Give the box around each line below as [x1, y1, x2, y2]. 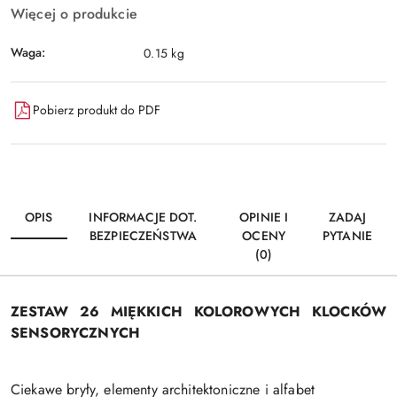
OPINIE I [239, 207, 289, 226]
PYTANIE [323, 226, 372, 245]
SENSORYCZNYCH [11, 322, 141, 343]
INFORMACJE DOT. [89, 207, 198, 226]
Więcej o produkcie [11, 3, 137, 24]
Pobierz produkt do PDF [33, 101, 160, 120]
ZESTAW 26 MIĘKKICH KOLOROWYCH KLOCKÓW [11, 300, 386, 322]
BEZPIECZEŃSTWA [89, 226, 197, 245]
